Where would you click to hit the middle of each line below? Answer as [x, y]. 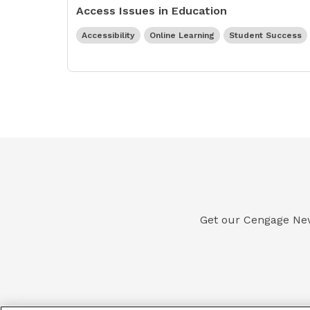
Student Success [265, 36]
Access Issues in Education [152, 11]
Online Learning [182, 36]
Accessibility [108, 36]
